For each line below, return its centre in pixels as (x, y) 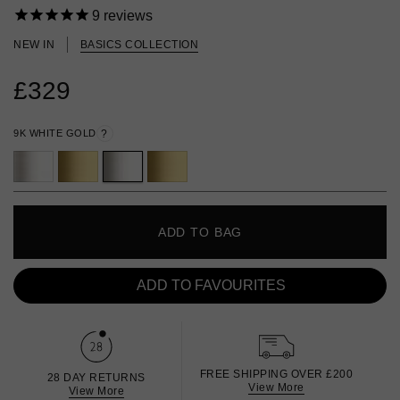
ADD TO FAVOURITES (211, 286)
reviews (126, 16)
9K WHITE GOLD (55, 133)
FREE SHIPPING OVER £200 (276, 374)
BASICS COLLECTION (139, 45)
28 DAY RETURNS (96, 378)
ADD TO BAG (200, 232)
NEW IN (36, 45)
